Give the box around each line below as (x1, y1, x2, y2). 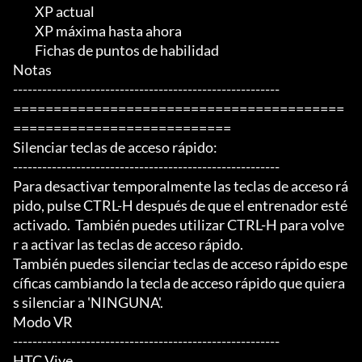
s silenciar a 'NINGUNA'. (13, 293, 163, 312)
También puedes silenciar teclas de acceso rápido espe (13, 255, 347, 273)
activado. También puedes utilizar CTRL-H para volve (13, 216, 344, 234)
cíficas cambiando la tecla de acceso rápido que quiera (13, 274, 345, 293)
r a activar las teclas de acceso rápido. (13, 235, 243, 254)
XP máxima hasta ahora (13, 22, 32, 40)
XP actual (13, 2, 32, 21)
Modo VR (13, 313, 73, 331)
